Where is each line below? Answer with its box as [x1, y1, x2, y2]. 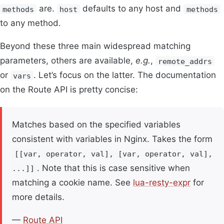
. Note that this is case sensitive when [37, 162, 190, 173]
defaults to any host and [80, 3, 184, 14]
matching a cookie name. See [12, 177, 133, 187]
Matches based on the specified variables [12, 119, 180, 129]
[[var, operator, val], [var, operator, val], [14, 149, 213, 158]
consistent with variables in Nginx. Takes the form [12, 133, 212, 144]
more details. [12, 191, 64, 202]
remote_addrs [158, 56, 212, 65]
